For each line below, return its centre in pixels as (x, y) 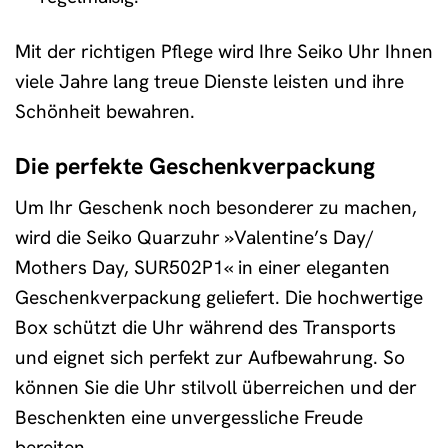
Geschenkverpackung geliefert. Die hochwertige (219, 297)
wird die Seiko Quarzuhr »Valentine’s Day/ (194, 237)
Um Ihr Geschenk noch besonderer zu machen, (216, 207)
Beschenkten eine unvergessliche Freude (189, 417)
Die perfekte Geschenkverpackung (195, 166)
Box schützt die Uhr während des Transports (205, 327)
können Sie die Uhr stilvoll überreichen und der (216, 387)
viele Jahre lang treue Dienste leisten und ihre (209, 82)
